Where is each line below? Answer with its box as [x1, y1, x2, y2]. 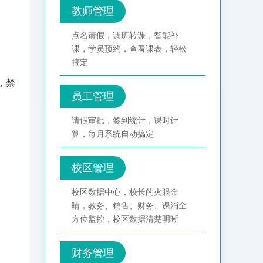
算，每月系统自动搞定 [72, 129, 154, 139]
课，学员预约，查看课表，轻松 [72, 44, 187, 54]
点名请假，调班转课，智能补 [72, 31, 178, 41]
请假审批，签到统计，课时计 [72, 116, 178, 126]
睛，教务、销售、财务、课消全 [72, 201, 187, 211]
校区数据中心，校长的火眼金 [72, 187, 178, 197]
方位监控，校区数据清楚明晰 [72, 214, 178, 224]
